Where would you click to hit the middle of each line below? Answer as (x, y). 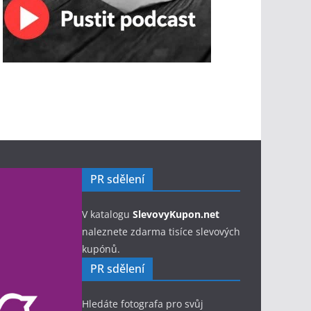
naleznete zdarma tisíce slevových (161, 232)
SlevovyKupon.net (176, 214)
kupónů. (101, 249)
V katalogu (107, 214)
